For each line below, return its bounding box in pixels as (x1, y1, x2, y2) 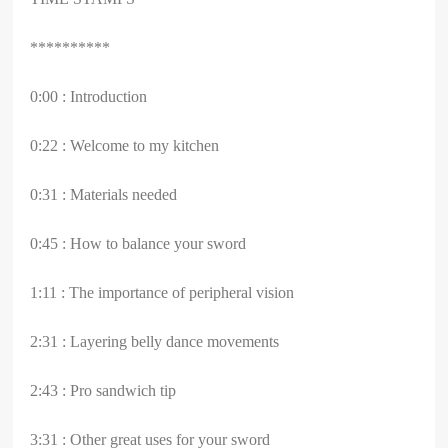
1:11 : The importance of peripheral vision (30, 283, 295, 301)
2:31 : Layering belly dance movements (30, 332, 280, 350)
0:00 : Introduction (30, 87, 148, 105)
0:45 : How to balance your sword (30, 234, 247, 252)
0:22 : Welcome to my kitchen (30, 136, 220, 154)
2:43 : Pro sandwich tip (30, 381, 177, 399)
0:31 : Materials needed (30, 185, 178, 203)
